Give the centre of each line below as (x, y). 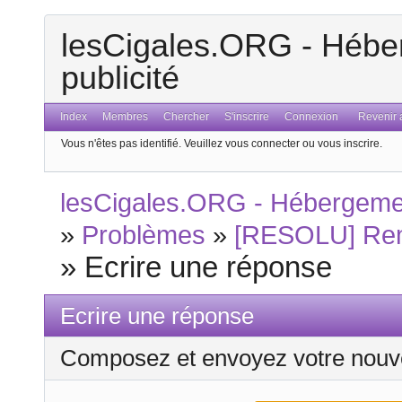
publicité (120, 78)
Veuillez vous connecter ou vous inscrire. (283, 143)
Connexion (311, 117)
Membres (126, 117)
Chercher (186, 117)
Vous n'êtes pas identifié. (121, 143)
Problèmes (144, 236)
